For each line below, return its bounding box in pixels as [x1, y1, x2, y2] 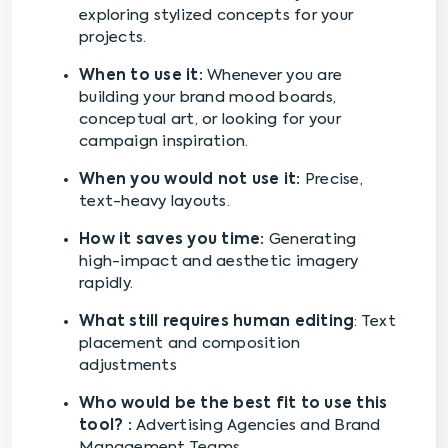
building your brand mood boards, [79, 90, 336, 106]
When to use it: [79, 68, 203, 84]
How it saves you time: [79, 232, 265, 248]
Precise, [304, 172, 363, 188]
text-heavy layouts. [79, 194, 230, 210]
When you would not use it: [79, 172, 305, 188]
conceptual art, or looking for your [79, 112, 341, 128]
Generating [264, 232, 357, 248]
